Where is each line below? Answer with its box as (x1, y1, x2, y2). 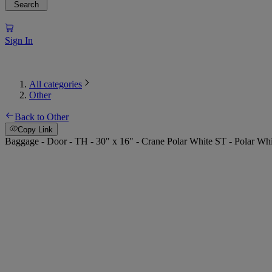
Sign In (5, 35, 33, 46)
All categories (29, 78, 82, 89)
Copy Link (18, 125, 53, 135)
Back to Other (15, 111, 69, 122)
